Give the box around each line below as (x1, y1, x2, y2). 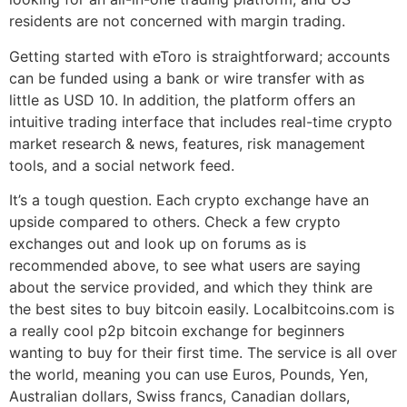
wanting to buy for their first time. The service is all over (9, 343, 397, 362)
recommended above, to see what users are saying (9, 256, 361, 275)
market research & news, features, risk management (9, 134, 365, 153)
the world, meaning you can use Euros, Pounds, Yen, (9, 365, 368, 384)
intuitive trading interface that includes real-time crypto (9, 112, 392, 131)
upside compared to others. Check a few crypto (9, 213, 341, 232)
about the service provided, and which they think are (9, 278, 372, 297)
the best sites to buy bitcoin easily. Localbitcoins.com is (9, 300, 394, 319)
